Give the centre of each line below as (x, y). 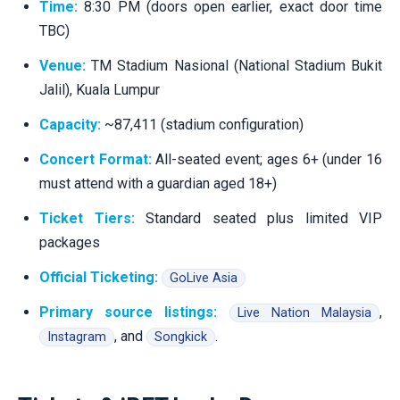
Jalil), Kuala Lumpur (100, 89)
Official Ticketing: (99, 277)
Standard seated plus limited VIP (258, 218)
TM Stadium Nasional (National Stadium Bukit (234, 65)
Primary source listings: (129, 312)
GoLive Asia (204, 278)
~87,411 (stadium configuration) (202, 124)
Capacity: (70, 124)
